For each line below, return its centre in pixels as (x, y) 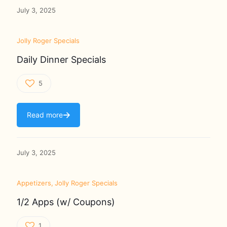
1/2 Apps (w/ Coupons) (66, 202)
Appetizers (34, 183)
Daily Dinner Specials (61, 60)
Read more (45, 115)
